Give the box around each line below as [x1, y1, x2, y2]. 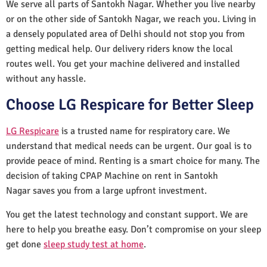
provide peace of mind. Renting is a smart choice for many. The [6, 154, 260, 167]
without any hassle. [6, 72, 86, 85]
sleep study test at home [44, 238, 144, 250]
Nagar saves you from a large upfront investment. [6, 184, 207, 197]
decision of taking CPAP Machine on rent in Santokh [6, 169, 218, 182]
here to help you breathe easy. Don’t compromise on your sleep [6, 223, 261, 235]
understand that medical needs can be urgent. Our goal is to [6, 139, 252, 152]
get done [6, 238, 44, 250]
